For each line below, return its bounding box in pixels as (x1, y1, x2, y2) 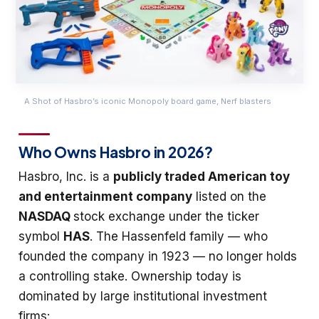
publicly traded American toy (113, 169, 290, 184)
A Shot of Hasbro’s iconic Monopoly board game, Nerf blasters (24, 96, 271, 107)
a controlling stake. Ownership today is (19, 269, 241, 284)
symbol (19, 229, 63, 244)
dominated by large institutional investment (19, 289, 267, 304)
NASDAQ (19, 209, 73, 224)
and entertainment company (19, 189, 192, 204)
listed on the (192, 189, 266, 204)
